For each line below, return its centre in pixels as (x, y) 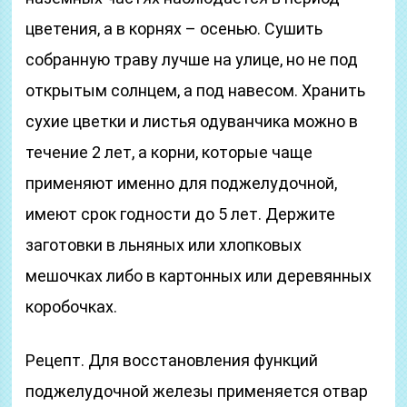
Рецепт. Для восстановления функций (172, 360)
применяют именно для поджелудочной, (182, 183)
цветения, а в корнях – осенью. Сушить (174, 29)
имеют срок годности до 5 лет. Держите (181, 214)
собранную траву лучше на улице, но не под (192, 60)
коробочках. (72, 307)
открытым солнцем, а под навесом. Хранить (196, 90)
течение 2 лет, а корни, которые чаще (169, 152)
